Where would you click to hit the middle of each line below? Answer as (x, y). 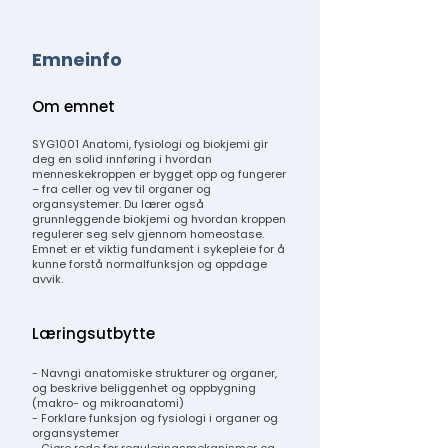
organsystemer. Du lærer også (118, 204)
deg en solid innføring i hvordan (122, 159)
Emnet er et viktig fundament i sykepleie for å (158, 249)
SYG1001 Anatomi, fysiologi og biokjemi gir (150, 144)
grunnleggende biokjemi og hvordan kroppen (159, 219)
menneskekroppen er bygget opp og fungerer (159, 174)
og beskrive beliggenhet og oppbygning (144, 388)
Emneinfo (77, 59)
